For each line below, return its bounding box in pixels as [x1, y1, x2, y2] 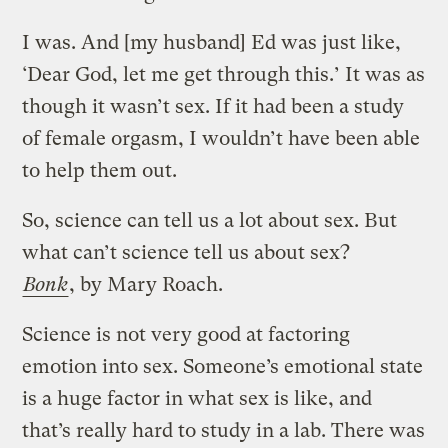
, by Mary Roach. [69, 272, 224, 296]
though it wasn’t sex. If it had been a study [22, 94, 405, 118]
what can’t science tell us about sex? [22, 240, 351, 264]
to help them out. [22, 158, 178, 182]
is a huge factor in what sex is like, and [22, 386, 373, 410]
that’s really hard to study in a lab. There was [22, 418, 426, 442]
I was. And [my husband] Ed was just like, [22, 30, 402, 54]
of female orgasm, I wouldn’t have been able [22, 126, 421, 150]
